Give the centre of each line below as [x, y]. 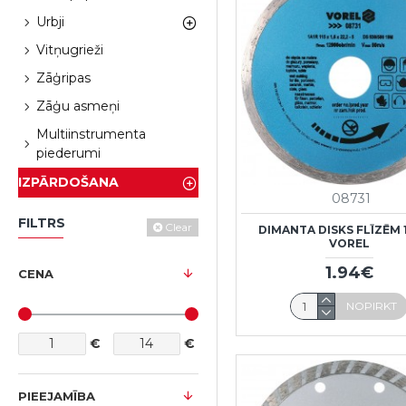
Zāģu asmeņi [78, 106]
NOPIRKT [372, 305]
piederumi [68, 153]
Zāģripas [63, 78]
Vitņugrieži [70, 50]
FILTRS [42, 223]
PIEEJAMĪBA [57, 396]
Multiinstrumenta [91, 134]
